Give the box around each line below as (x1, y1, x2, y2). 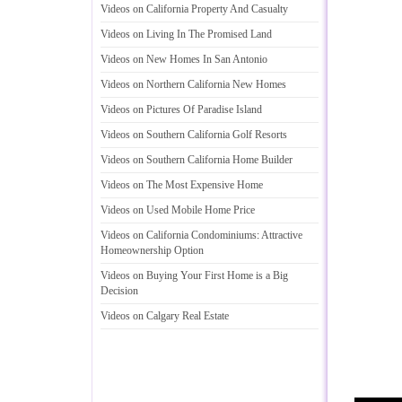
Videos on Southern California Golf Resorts (100, 128, 287, 141)
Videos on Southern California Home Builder (100, 153, 293, 166)
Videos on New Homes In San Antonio (100, 53, 267, 66)
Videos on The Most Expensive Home (100, 179, 263, 191)
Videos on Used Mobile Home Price (100, 204, 255, 216)
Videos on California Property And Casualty (100, 3, 288, 15)
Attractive (261, 229, 302, 241)
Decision (100, 284, 138, 297)
